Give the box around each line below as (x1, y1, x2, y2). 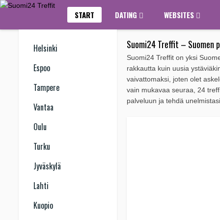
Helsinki (33, 42, 57, 54)
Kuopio (33, 199, 53, 211)
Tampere (33, 82, 59, 93)
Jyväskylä (33, 160, 61, 172)
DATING (115, 9, 139, 20)
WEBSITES (164, 9, 196, 20)
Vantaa (33, 101, 54, 113)
